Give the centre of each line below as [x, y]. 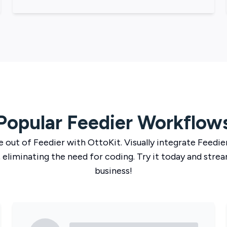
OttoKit [104, 142]
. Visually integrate [158, 142]
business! [113, 171]
